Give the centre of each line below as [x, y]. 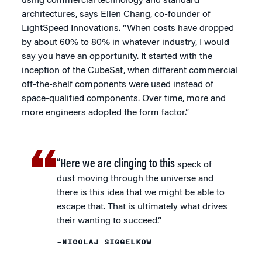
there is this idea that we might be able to [141, 193]
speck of [194, 165]
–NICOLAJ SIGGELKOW [104, 242]
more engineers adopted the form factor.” [105, 113]
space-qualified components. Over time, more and [124, 99]
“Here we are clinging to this [116, 165]
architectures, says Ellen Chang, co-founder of [116, 15]
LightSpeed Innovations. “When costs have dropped [128, 29]
